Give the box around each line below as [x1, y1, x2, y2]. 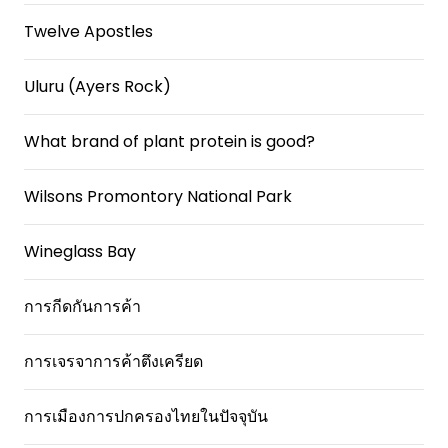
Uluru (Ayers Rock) [24, 75, 171, 98]
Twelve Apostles [24, 20, 153, 43]
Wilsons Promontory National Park [24, 185, 292, 208]
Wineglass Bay [24, 240, 136, 263]
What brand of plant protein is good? [24, 130, 315, 153]
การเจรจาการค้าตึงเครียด [24, 350, 203, 373]
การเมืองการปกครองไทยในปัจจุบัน [24, 405, 268, 428]
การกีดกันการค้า [24, 295, 141, 318]
